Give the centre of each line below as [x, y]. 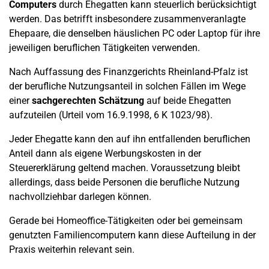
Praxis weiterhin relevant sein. [72, 249]
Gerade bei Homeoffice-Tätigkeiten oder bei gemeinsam [126, 221]
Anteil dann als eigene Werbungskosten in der [105, 153]
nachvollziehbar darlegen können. [80, 197]
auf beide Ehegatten [188, 101]
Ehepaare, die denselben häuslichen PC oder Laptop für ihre [134, 33]
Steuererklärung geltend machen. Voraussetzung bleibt [125, 168]
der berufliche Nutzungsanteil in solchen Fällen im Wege [127, 86]
